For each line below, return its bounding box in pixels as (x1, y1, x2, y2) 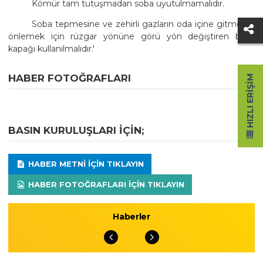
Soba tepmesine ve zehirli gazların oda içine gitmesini (32, 18, 255, 29)
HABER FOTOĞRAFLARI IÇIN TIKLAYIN (25, 180, 184, 190)
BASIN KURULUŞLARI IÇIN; (8, 124, 144, 137)
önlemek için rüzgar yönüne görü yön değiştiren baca (8, 31, 255, 42)
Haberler (113, 211, 150, 222)
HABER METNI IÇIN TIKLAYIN (25, 159, 144, 169)
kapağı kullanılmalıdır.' (8, 43, 95, 54)
